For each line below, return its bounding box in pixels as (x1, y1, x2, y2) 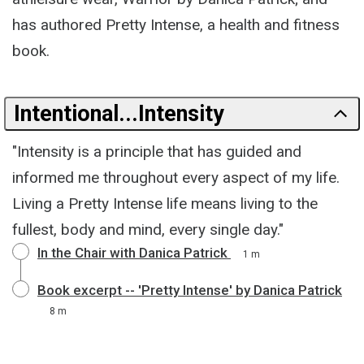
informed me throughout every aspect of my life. (12, 168, 340, 187)
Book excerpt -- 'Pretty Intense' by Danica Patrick (37, 282, 342, 298)
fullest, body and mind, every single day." (12, 220, 284, 239)
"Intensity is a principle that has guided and (12, 142, 301, 161)
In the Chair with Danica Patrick (37, 245, 227, 261)
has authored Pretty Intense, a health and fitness (12, 15, 340, 34)
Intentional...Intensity (14, 101, 224, 127)
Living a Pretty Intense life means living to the (12, 194, 318, 213)
